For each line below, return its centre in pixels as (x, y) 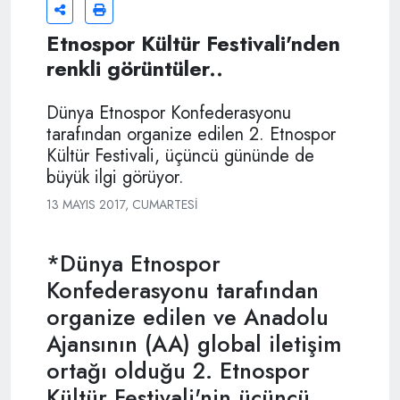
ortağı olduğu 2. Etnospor (178, 370)
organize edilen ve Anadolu (187, 317)
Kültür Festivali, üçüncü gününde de (180, 155)
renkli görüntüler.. (135, 68)
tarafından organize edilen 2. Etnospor (191, 134)
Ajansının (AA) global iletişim (194, 343)
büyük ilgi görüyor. (115, 177)
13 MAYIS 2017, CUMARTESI (122, 204)
